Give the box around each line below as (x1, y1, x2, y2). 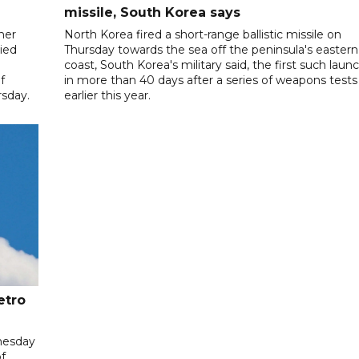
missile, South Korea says (64, 4, 241, 20)
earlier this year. (64, 87, 151, 103)
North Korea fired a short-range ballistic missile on (64, 26, 342, 42)
